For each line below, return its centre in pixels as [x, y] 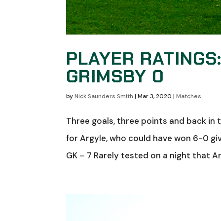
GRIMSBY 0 [115, 76]
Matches [189, 96]
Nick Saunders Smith [104, 96]
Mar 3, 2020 [155, 96]
